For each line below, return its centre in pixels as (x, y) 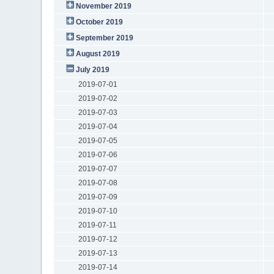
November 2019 (103, 6)
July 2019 (92, 69)
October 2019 (99, 22)
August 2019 (98, 54)
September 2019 (104, 38)
